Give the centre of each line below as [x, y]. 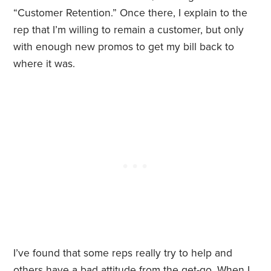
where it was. [44, 64]
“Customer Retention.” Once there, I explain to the [131, 13]
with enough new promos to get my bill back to [124, 47]
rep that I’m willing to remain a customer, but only [129, 30]
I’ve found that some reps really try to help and [123, 253]
